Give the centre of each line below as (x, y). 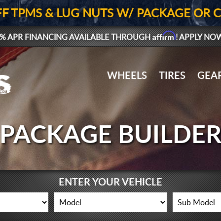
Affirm (164, 36)
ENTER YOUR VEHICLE (110, 183)
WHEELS (127, 76)
